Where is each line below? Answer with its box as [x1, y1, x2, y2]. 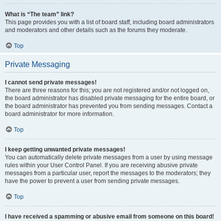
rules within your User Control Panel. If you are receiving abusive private [5, 162, 198, 169]
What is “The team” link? [5, 11, 74, 18]
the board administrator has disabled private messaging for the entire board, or [5, 95, 215, 102]
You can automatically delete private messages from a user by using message [5, 154, 213, 161]
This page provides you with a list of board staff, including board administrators [5, 19, 214, 26]
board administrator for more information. [5, 110, 114, 117]
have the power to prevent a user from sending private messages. [5, 178, 180, 184]
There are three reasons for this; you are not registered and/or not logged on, [5, 87, 209, 94]
